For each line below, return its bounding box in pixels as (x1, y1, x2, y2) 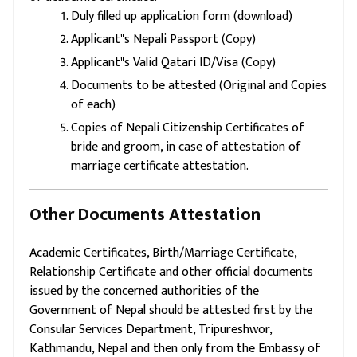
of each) (71, 94, 116, 116)
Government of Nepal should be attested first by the (29, 300, 312, 321)
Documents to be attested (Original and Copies (71, 75, 327, 96)
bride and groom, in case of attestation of (71, 136, 301, 158)
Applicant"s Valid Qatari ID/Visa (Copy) (71, 52, 276, 73)
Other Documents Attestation (29, 200, 261, 229)
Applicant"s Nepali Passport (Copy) (71, 29, 256, 50)
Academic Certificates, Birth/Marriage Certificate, (29, 242, 296, 264)
